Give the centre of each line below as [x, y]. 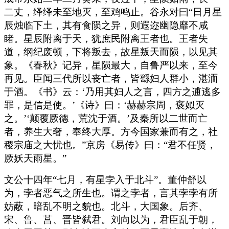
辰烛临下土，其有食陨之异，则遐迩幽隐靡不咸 [106, 25]
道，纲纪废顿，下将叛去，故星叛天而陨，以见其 [111, 52]
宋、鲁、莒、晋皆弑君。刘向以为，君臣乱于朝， [111, 219]
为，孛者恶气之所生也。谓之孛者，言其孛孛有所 [111, 193]
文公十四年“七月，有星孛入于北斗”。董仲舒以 [105, 179]
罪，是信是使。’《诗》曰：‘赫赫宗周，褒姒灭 [104, 105]
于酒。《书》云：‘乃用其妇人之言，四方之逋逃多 [112, 91]
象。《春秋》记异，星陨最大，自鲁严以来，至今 [111, 65]
